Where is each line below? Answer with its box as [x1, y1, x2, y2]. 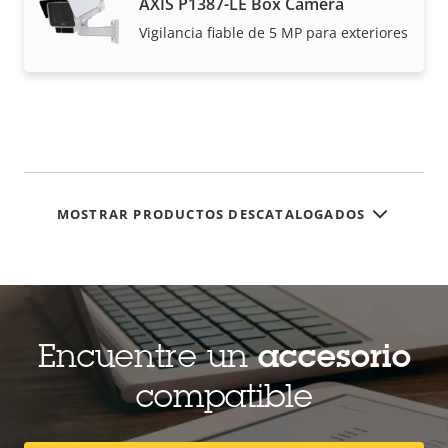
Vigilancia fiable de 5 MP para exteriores [139, 23, 408, 43]
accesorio [257, 344, 411, 377]
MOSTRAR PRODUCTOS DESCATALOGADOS [56, 204, 366, 223]
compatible [135, 384, 313, 417]
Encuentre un [37, 344, 258, 377]
